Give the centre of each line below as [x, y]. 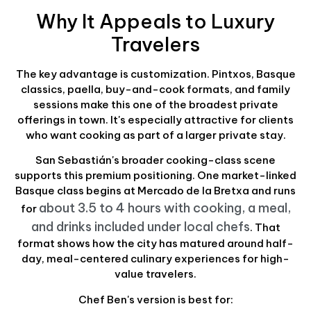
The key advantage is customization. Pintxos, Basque [155, 74]
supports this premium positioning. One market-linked [155, 176]
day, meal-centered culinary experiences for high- [155, 259]
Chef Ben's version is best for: [155, 299]
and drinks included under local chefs [140, 227]
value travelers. [155, 274]
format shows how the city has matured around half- [155, 244]
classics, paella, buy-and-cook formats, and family [155, 89]
